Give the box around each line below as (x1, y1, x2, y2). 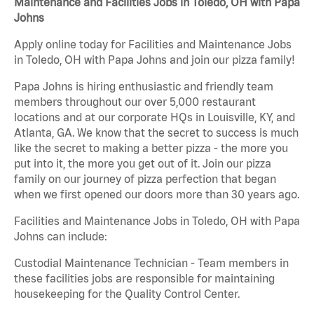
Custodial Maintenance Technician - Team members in (14, 257, 289, 270)
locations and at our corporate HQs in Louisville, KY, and (14, 111, 295, 124)
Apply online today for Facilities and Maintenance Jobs (14, 38, 292, 51)
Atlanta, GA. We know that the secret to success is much (14, 126, 299, 139)
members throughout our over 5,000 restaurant (14, 95, 256, 109)
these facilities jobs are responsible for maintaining (14, 272, 275, 285)
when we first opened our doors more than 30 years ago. (14, 188, 299, 201)
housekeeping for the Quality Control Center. (14, 287, 240, 301)
